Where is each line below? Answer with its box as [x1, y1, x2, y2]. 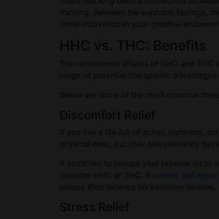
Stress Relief [60, 200, 130, 214]
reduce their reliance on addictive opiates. [60, 182, 218, 192]
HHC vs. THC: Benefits [60, 37, 206, 54]
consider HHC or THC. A [60, 170, 153, 180]
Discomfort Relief [60, 108, 155, 122]
